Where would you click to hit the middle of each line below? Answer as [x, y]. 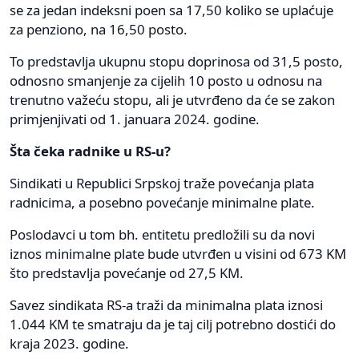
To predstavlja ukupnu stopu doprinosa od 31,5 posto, [176, 61]
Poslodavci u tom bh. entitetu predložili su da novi [162, 234]
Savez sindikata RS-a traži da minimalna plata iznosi [166, 305]
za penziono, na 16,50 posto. [99, 29]
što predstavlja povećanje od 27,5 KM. [127, 272]
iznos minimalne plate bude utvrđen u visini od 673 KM [178, 253]
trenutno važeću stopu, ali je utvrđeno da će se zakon [172, 99]
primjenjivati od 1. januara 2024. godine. [135, 119]
